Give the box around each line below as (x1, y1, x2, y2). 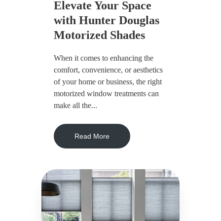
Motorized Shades (54, 29, 145, 42)
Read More (74, 132, 110, 141)
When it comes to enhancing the (54, 54, 153, 63)
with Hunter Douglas (54, 14, 159, 27)
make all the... (54, 101, 97, 110)
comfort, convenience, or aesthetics (54, 66, 163, 74)
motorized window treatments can (54, 89, 159, 98)
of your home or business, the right (54, 77, 162, 86)
